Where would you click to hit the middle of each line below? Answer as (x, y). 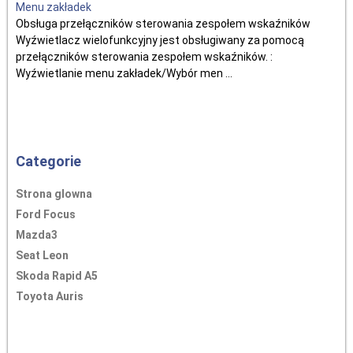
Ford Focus (46, 214)
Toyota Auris (50, 296)
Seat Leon (42, 255)
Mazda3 (37, 235)
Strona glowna (54, 194)
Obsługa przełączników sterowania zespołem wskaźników (163, 24)
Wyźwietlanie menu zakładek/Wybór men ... (124, 73)
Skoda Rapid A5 (57, 276)
